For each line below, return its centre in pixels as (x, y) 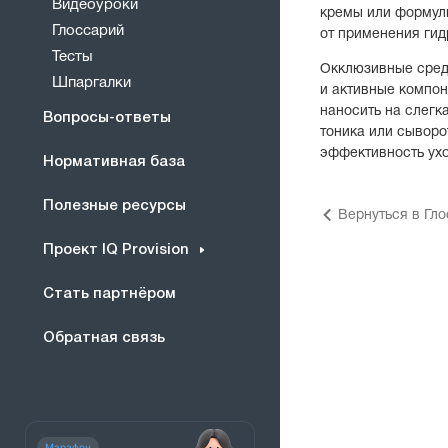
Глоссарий (88, 31)
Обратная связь (104, 337)
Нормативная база (114, 161)
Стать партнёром (109, 293)
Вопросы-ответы (107, 117)
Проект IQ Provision (116, 249)
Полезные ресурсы (114, 205)
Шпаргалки (91, 83)
